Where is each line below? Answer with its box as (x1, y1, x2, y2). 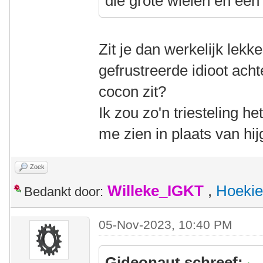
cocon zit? (99, 83, 167, 101)
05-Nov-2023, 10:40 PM (99, 218, 233, 232)
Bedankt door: (24, 184, 103, 200)
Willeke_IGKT (107, 183, 204, 200)
